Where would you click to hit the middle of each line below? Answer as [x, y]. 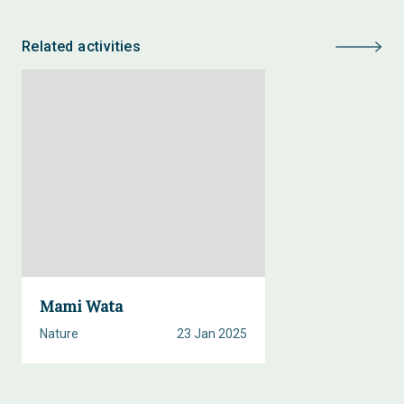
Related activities [82, 46]
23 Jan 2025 [212, 334]
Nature [59, 334]
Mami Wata [81, 306]
